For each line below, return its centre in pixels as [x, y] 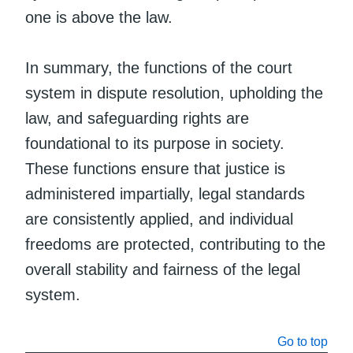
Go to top [303, 341]
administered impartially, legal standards [165, 193]
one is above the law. [99, 17]
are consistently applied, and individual [159, 219]
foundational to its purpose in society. [155, 143]
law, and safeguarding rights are [137, 118]
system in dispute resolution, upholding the [174, 93]
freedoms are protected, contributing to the [175, 244]
